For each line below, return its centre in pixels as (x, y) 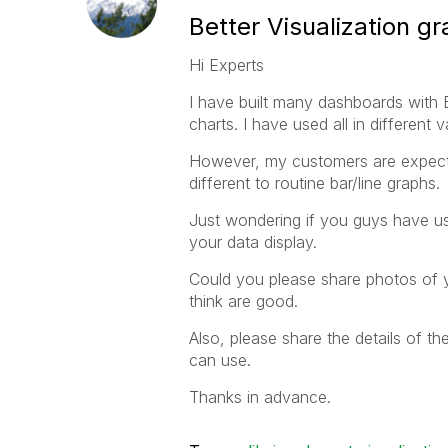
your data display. (252, 242)
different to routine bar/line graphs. (316, 183)
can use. (219, 360)
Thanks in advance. (259, 397)
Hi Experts (226, 65)
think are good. (243, 301)
